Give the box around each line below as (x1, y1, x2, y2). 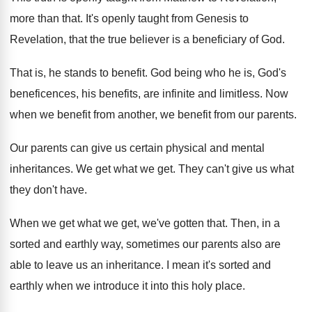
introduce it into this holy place (93, 280, 242, 292)
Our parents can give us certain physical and (10, 142, 228, 154)
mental (231, 142, 265, 154)
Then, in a (231, 217, 280, 229)
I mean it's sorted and (166, 259, 271, 271)
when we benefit (10, 109, 91, 120)
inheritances (10, 163, 70, 175)
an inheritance (91, 259, 161, 271)
